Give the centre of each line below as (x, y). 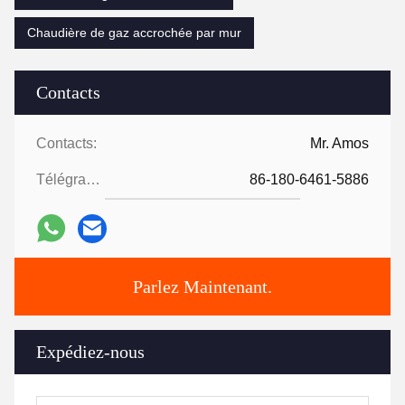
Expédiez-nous (90, 351)
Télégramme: (93, 179)
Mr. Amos (339, 143)
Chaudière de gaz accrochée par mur (134, 32)
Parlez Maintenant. (202, 286)
